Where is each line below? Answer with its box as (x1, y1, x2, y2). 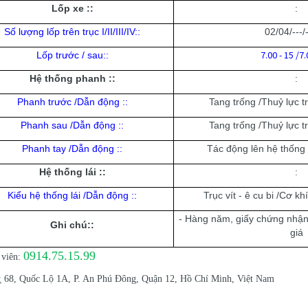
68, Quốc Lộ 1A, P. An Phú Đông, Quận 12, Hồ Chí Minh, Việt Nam (1, 274, 274, 285)
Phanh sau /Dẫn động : (21, 120, 121, 131)
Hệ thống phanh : (29, 73, 112, 85)
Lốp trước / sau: (36, 49, 106, 61)
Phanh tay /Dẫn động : (22, 143, 120, 155)
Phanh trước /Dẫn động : (16, 96, 125, 108)
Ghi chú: (50, 219, 91, 231)
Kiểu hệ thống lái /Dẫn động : (8, 190, 134, 201)
